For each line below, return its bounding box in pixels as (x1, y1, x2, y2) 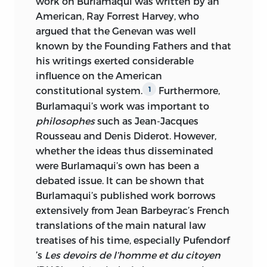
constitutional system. (36, 84, 142, 96)
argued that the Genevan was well (36, 24, 196, 36)
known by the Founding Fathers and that (36, 39, 231, 51)
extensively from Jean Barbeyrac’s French (36, 204, 229, 216)
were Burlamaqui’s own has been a (36, 160, 199, 172)
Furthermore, (156, 84, 220, 96)
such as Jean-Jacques (95, 115, 198, 127)
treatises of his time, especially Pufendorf (36, 234, 229, 246)
